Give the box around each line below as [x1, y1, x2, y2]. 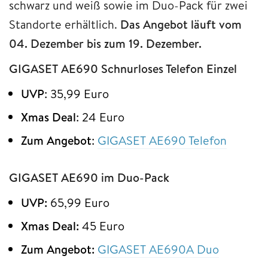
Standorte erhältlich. [9, 16, 120, 32]
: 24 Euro [76, 108, 124, 125]
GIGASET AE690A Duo [98, 240, 219, 257]
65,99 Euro [47, 194, 109, 211]
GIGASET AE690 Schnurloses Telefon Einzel [9, 60, 237, 77]
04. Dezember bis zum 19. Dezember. [9, 35, 202, 51]
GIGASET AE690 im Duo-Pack [9, 169, 169, 185]
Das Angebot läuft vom [120, 16, 242, 32]
